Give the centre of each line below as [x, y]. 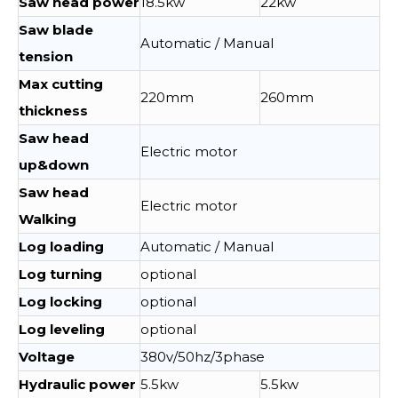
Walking [48, 219]
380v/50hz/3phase [203, 357]
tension [46, 56]
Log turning [60, 274]
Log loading [61, 247]
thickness [53, 111]
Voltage [47, 357]
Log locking [60, 302]
